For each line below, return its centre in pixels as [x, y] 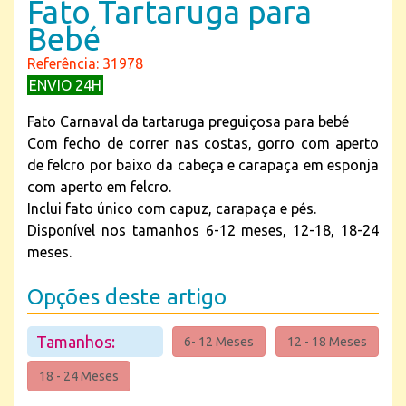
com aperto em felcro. [99, 187]
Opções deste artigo [127, 297]
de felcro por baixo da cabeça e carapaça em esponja [203, 165]
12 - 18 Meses [327, 342]
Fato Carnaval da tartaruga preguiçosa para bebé [188, 121]
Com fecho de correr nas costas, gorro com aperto [203, 143]
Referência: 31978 [85, 63]
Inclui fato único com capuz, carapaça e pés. [172, 208]
